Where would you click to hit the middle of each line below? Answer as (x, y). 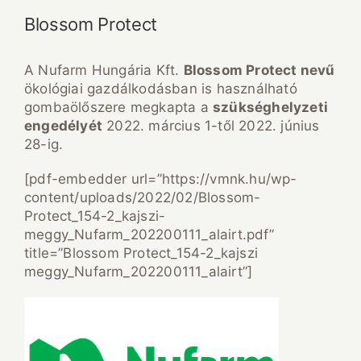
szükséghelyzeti (270, 108)
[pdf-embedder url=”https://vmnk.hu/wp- (161, 179)
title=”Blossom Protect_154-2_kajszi (141, 253)
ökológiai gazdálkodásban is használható (161, 89)
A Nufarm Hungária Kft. (104, 71)
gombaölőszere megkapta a (118, 108)
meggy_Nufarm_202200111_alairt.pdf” (149, 235)
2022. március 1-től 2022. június (211, 126)
